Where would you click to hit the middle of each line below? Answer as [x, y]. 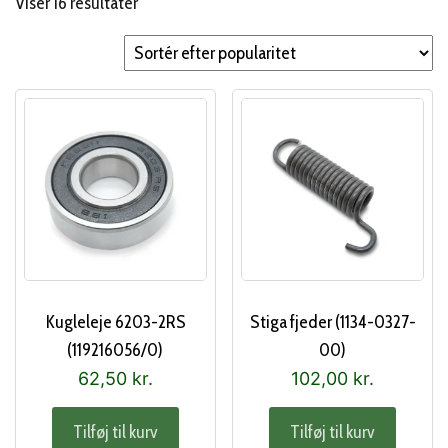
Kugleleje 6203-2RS [115, 321]
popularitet [176, 58]
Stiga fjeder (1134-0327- [332, 321]
